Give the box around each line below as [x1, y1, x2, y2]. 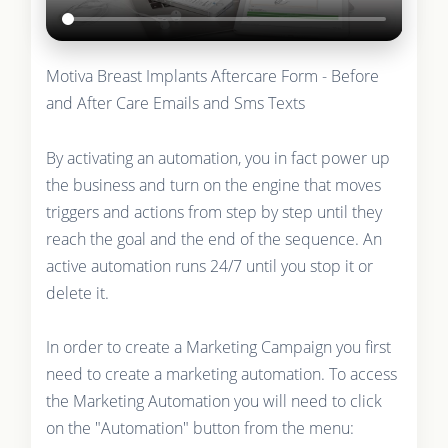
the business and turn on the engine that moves [45, 173, 381, 196]
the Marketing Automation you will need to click [45, 389, 382, 412]
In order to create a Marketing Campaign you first [45, 335, 391, 358]
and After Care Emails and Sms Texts [45, 91, 305, 114]
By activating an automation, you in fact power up [45, 146, 390, 169]
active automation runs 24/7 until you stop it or [45, 254, 373, 277]
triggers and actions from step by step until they [45, 200, 382, 223]
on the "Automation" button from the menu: [45, 416, 354, 439]
